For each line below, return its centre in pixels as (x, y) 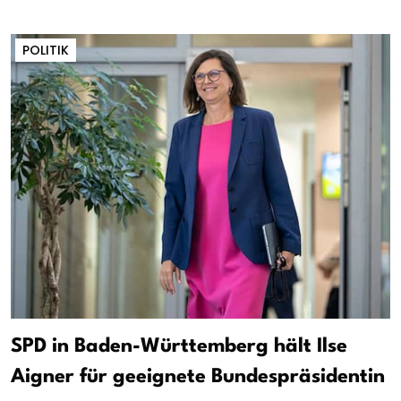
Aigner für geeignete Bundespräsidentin (198, 377)
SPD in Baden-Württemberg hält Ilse (179, 347)
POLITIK (46, 50)
